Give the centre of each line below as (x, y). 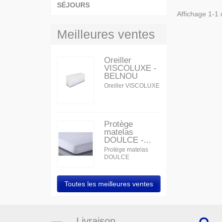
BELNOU (121, 76)
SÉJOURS (73, 5)
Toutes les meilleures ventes (109, 184)
